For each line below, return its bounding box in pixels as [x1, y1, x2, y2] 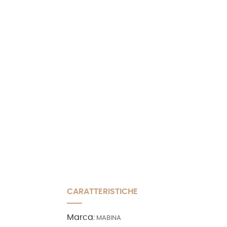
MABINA [96, 215, 121, 222]
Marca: [67, 213, 95, 222]
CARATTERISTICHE [67, 187, 138, 196]
